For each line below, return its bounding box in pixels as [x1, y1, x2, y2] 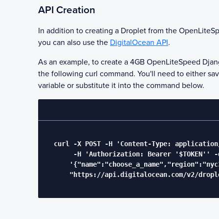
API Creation [38, 4, 95, 16]
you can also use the [38, 38, 108, 47]
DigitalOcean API [110, 38, 168, 47]
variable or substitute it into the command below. [38, 81, 204, 90]
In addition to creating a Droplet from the [38, 26, 179, 36]
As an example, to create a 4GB [38, 57, 147, 67]
